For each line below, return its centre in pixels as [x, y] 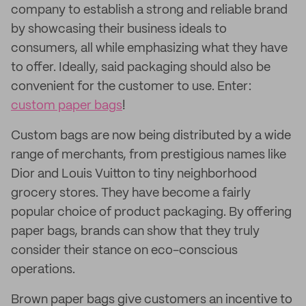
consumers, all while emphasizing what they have [149, 48]
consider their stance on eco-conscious [124, 251]
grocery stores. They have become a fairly [131, 193]
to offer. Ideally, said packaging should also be [141, 68]
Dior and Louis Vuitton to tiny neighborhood [134, 174]
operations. [43, 270]
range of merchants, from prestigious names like [149, 155]
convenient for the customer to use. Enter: [131, 87]
